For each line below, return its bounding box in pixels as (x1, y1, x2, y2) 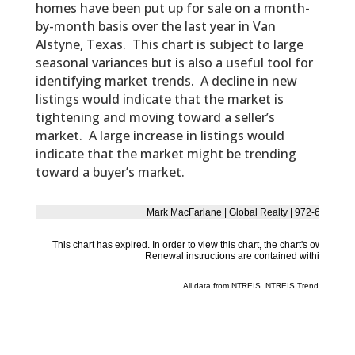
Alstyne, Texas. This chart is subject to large (35, 36, 303, 54)
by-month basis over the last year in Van (35, 17, 276, 36)
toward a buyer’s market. (35, 163, 185, 181)
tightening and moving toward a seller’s (35, 109, 275, 127)
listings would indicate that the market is (35, 90, 284, 109)
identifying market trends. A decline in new (35, 72, 297, 90)
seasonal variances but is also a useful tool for (35, 54, 313, 72)
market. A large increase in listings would (35, 127, 284, 145)
